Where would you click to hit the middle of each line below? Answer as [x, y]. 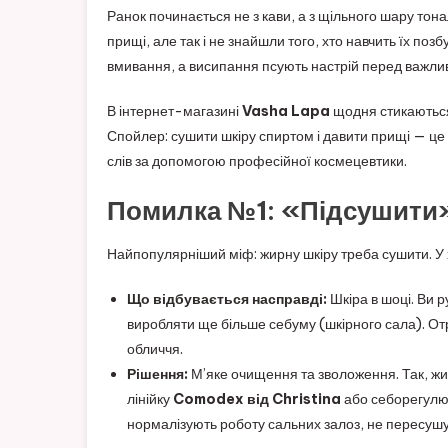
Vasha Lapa [286, 110]
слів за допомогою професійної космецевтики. [257, 160]
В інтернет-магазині [174, 110]
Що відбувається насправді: [227, 298]
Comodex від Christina [257, 398]
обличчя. [155, 348]
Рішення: [157, 373]
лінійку [150, 398]
